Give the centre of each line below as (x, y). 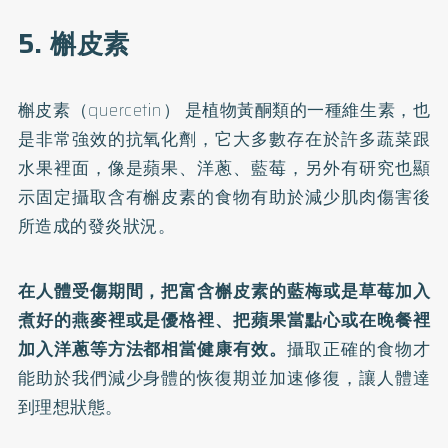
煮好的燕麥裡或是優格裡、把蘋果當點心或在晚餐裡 (224, 319)
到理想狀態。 (70, 406)
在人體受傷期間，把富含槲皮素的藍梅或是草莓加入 (224, 290)
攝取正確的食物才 (359, 348)
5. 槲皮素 (77, 43)
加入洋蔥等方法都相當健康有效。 (152, 348)
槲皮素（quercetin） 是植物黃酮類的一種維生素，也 (224, 109)
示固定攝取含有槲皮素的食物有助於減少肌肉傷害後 (224, 196)
